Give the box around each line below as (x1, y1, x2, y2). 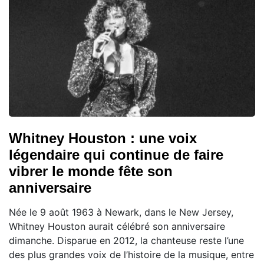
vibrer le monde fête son (9, 163, 173, 179)
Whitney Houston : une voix (9, 130, 197, 146)
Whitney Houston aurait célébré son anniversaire (9, 220, 225, 232)
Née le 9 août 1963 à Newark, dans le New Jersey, (9, 206, 233, 218)
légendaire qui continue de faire (9, 147, 223, 163)
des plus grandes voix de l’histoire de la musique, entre (9, 249, 254, 260)
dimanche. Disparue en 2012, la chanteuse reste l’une (9, 235, 244, 246)
